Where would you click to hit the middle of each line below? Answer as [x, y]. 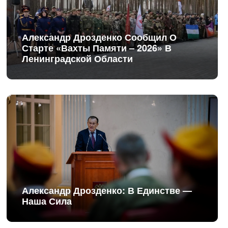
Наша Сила [47, 201]
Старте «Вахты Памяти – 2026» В [97, 48]
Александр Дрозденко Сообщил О [99, 37]
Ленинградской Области [78, 59]
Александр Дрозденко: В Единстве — [107, 190]
